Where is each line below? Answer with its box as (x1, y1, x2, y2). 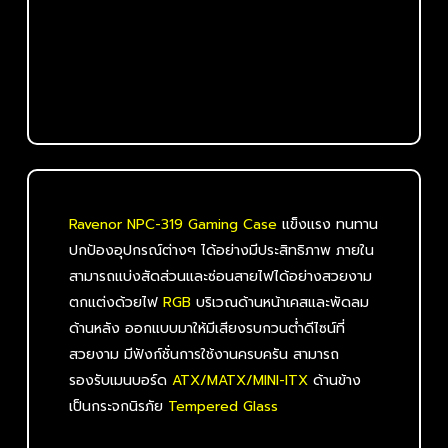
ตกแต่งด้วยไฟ (69, 291, 164, 313)
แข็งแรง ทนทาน (277, 213, 379, 235)
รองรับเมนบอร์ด (69, 369, 173, 391)
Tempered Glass (168, 395, 279, 417)
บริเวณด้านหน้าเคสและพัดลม (191, 291, 370, 313)
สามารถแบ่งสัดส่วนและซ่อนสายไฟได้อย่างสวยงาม (69, 265, 373, 287)
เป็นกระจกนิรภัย (69, 395, 169, 417)
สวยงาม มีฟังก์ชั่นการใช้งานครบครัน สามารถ (69, 343, 340, 365)
